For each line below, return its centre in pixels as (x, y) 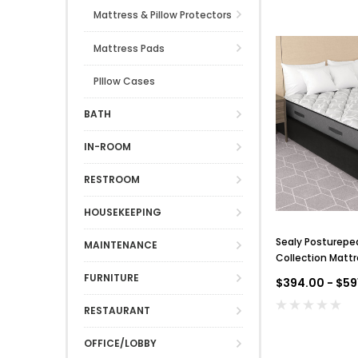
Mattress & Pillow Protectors (163, 15)
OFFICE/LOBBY (120, 343)
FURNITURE (111, 277)
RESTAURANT (117, 310)
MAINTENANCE (121, 245)
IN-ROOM (107, 146)
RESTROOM (112, 179)
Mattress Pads (129, 48)
